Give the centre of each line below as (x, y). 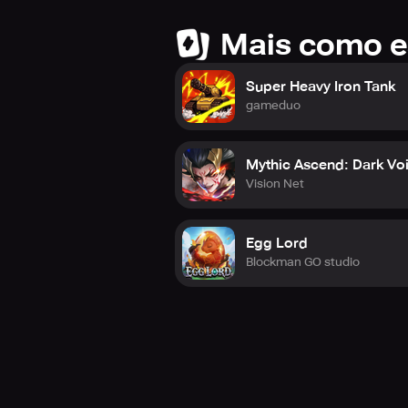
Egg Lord (277, 243)
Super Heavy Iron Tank (321, 87)
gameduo (273, 105)
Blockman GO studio (303, 262)
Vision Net (275, 184)
